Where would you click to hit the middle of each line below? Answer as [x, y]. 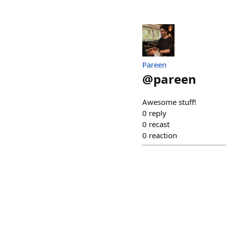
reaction [163, 135]
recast [159, 124]
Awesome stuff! [169, 102]
